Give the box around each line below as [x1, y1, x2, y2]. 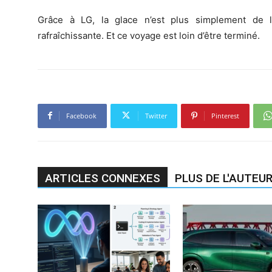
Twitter [145, 110, 167, 120]
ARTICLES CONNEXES [45, 171, 160, 185]
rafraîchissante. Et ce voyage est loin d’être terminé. [38, 29, 260, 41]
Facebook [66, 110, 97, 120]
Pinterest [211, 110, 239, 120]
